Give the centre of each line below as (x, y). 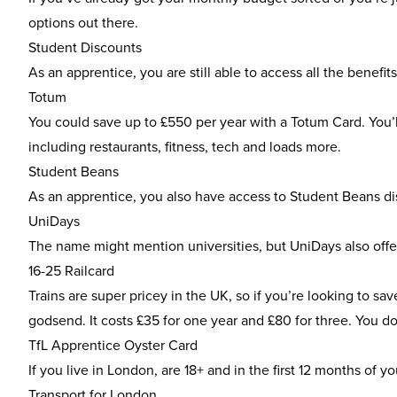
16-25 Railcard (71, 270)
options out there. (83, 22)
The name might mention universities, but (159, 245)
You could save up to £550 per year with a (160, 121)
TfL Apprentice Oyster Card (113, 345)
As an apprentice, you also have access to (159, 196)
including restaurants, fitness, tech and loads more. (185, 146)
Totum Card (326, 121)
